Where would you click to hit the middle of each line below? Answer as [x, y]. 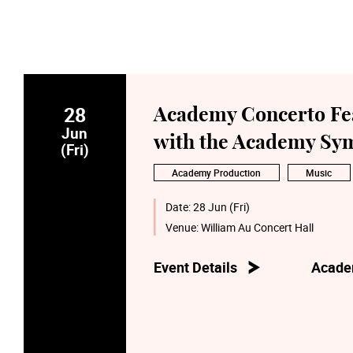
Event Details [195, 267]
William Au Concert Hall [258, 227]
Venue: [184, 227]
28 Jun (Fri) [222, 207]
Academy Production [217, 173]
